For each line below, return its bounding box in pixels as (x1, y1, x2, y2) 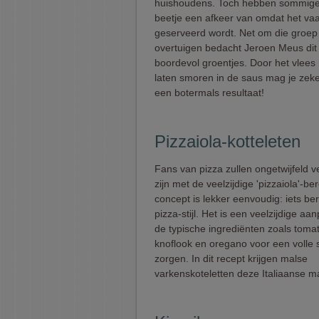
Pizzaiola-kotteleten (155, 132, 300, 151)
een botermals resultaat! (155, 87, 264, 98)
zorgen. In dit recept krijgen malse (155, 253, 308, 264)
